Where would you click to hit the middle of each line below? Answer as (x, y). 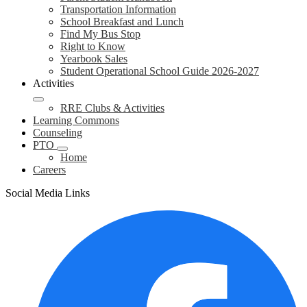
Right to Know (93, 46)
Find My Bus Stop (100, 34)
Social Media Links (48, 193)
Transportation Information (118, 9)
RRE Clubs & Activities (112, 108)
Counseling (58, 133)
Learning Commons (76, 120)
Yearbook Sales (94, 59)
